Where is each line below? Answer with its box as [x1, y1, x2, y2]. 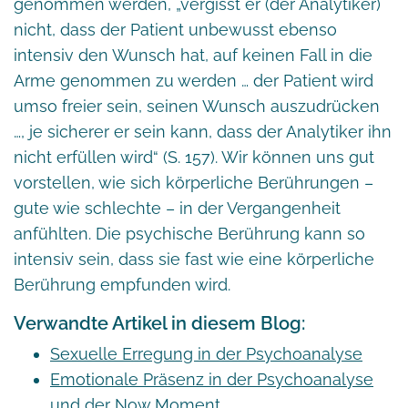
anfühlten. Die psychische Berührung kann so [14, 223, 365, 243]
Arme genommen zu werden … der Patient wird [14, 70, 373, 90]
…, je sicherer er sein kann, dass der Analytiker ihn [14, 121, 392, 141]
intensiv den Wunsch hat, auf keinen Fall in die [14, 45, 372, 65]
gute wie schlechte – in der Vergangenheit [14, 198, 341, 218]
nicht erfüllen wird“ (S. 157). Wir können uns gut [14, 147, 374, 167]
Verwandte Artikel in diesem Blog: [14, 311, 305, 334]
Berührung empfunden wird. [14, 274, 230, 294]
